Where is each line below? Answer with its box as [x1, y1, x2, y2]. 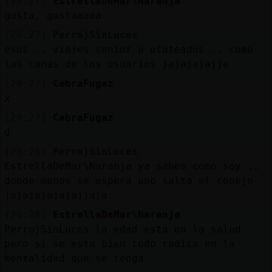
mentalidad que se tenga [4, 252, 144, 264]
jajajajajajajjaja [4, 189, 107, 201]
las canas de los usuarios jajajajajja [4, 58, 229, 70]
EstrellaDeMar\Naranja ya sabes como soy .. [4, 160, 259, 172]
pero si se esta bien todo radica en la [4, 237, 235, 250]
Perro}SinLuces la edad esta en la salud [4, 223, 241, 235]
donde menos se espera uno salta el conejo [4, 174, 253, 186]
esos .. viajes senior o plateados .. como [4, 43, 253, 55]
